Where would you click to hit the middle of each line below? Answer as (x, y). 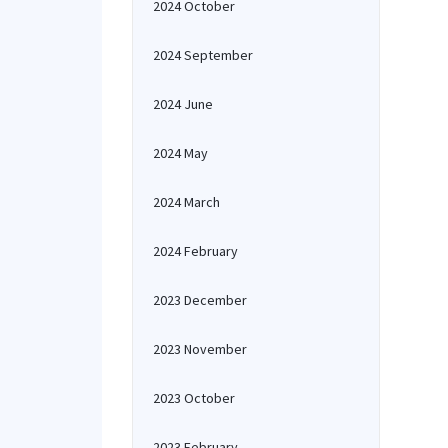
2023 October (194, 398)
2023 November (200, 349)
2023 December (200, 300)
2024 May (180, 153)
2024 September (203, 55)
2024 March (186, 202)
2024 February (195, 251)
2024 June (183, 104)
